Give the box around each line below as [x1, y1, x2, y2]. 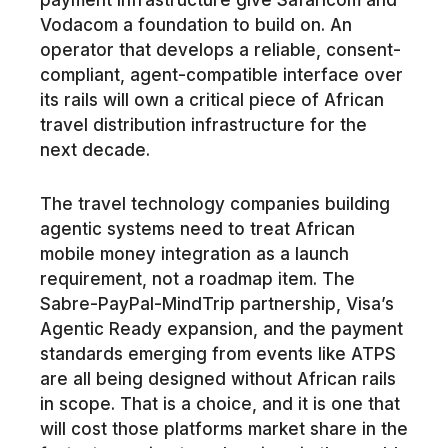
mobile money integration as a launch [39, 244, 349, 265]
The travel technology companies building [39, 194, 390, 215]
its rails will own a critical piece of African [39, 89, 384, 110]
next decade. [39, 139, 150, 160]
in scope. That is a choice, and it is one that [39, 394, 400, 415]
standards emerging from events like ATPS [39, 344, 396, 365]
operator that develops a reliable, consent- [39, 39, 401, 60]
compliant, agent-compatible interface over [39, 64, 403, 85]
